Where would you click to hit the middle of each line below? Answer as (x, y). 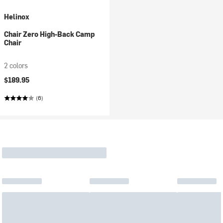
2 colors (16, 65)
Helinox (17, 17)
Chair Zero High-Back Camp (49, 34)
